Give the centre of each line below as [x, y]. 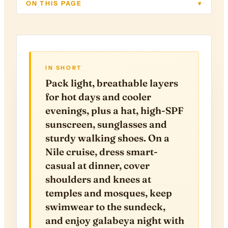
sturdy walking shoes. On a [107, 138]
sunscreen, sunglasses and [106, 124]
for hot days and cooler [98, 97]
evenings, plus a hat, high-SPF [115, 110]
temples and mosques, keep [109, 193]
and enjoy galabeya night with [115, 220]
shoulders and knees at [98, 179]
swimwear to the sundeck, [105, 207]
